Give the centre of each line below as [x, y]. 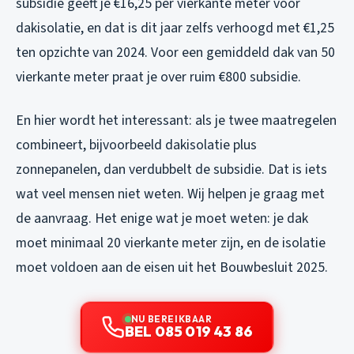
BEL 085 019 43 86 [189, 331]
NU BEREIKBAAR [171, 318]
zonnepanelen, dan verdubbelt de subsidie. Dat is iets [171, 169]
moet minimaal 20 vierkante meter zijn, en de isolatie [171, 243]
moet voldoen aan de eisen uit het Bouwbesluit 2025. [172, 267]
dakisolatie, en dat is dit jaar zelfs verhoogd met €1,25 [175, 28]
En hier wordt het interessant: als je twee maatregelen [176, 120]
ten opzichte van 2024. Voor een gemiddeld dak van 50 [175, 52]
